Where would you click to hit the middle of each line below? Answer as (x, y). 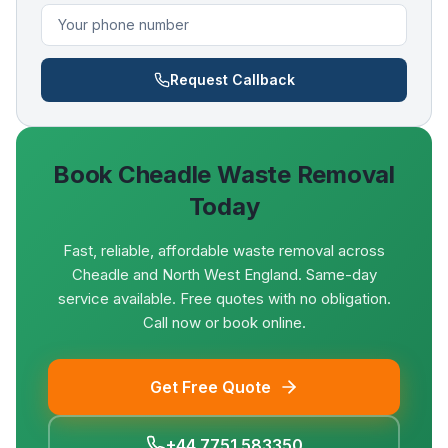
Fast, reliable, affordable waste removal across (224, 250)
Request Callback (232, 79)
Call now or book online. (224, 322)
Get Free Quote (210, 387)
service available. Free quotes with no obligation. (224, 298)
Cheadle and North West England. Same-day (224, 274)
